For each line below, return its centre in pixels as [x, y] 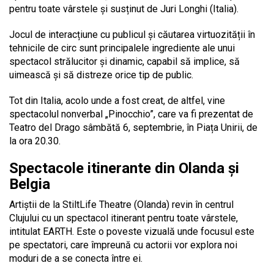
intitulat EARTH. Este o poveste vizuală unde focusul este [132, 232]
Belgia [30, 184]
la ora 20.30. [35, 141]
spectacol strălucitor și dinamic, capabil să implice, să [124, 62]
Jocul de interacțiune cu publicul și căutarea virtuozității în [132, 35]
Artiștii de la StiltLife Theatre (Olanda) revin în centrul [121, 205]
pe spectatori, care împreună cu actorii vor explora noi [123, 245]
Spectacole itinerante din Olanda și [124, 168]
